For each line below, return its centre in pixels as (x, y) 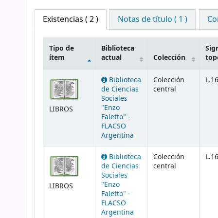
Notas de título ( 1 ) (153, 20)
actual (111, 58)
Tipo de (62, 49)
